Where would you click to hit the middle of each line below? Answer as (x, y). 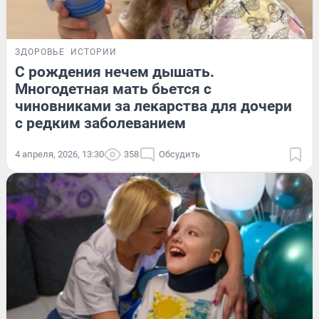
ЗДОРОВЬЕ (40, 52)
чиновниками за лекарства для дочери (153, 106)
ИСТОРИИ (94, 52)
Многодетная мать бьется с (113, 89)
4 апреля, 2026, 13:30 (59, 154)
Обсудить (179, 154)
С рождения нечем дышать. (115, 72)
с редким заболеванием (100, 123)
